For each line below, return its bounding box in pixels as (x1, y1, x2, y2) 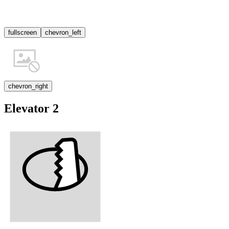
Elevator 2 (4, 102, 59, 116)
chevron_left (45, 29, 81, 37)
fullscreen (8, 29, 37, 37)
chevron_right (8, 82, 48, 90)
